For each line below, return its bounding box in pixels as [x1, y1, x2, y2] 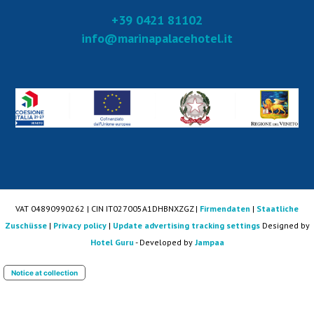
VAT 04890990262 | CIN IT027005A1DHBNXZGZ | [15, 203, 200, 214]
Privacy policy [53, 220, 107, 231]
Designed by [261, 220, 310, 231]
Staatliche [257, 203, 299, 214]
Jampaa [194, 237, 224, 248]
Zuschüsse [4, 220, 47, 231]
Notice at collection [11, 268, 78, 278]
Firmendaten [200, 203, 250, 214]
